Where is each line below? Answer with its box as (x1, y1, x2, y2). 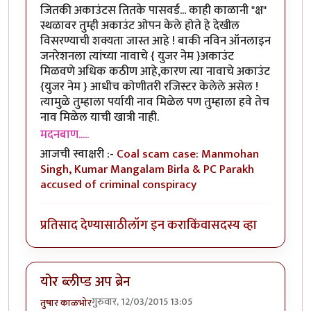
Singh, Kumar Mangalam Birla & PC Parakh (40, 160, 254, 180)
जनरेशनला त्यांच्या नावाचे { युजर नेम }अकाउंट (40, 46, 234, 66)
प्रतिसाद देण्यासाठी (40, 214, 128, 236)
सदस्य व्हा (211, 214, 257, 236)
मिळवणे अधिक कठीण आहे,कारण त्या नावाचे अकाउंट (40, 61, 270, 81)
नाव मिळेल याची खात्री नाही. (40, 107, 159, 127)
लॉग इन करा (128, 214, 187, 236)
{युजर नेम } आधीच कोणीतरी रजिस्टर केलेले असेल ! (40, 76, 258, 96)
